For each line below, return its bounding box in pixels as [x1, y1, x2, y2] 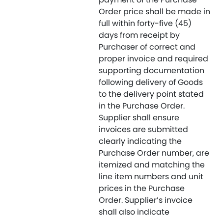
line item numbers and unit [99, 171, 203, 182]
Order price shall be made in [99, 6, 210, 17]
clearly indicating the [99, 136, 182, 147]
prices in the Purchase [99, 183, 185, 194]
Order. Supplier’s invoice [99, 194, 192, 206]
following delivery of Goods [99, 77, 203, 88]
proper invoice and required [99, 53, 208, 64]
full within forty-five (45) [99, 18, 192, 29]
